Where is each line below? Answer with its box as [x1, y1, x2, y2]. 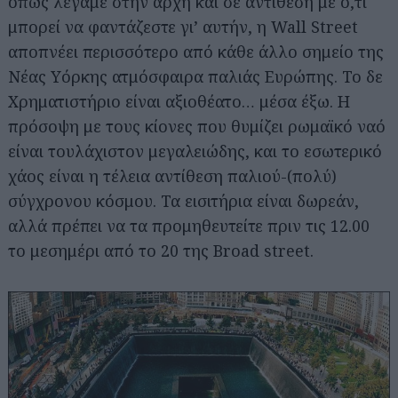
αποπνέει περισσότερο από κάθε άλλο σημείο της [8, 40, 384, 62]
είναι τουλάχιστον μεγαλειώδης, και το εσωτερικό [8, 139, 382, 162]
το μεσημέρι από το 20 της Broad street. [8, 239, 314, 261]
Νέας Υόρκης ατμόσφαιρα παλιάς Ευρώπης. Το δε [8, 65, 383, 87]
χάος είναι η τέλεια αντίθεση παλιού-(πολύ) [8, 164, 337, 187]
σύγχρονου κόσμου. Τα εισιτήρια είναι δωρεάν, [8, 189, 359, 211]
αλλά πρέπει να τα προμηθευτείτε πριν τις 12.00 [8, 214, 370, 236]
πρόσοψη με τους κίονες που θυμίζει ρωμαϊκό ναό [8, 115, 386, 137]
